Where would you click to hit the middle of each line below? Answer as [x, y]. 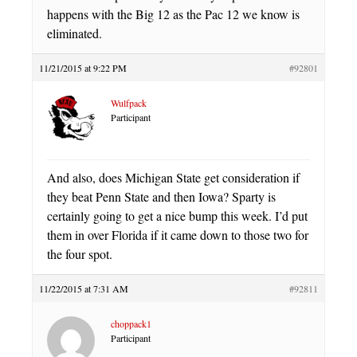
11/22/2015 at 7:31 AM [84, 288]
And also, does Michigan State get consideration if [173, 177]
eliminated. [75, 33]
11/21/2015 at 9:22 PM [83, 67]
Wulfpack [129, 102]
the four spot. [80, 253]
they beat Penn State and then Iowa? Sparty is [161, 196]
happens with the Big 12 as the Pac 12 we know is [173, 14]
